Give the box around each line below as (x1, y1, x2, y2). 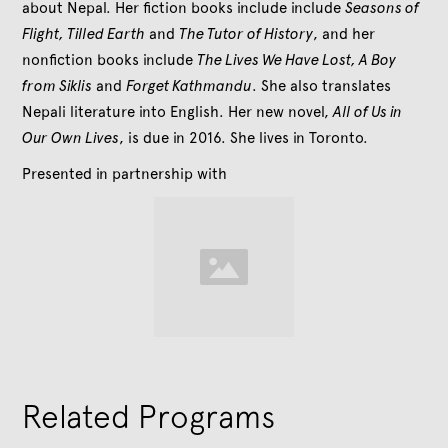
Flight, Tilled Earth (22, 24, 146, 43)
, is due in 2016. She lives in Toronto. (119, 128, 373, 147)
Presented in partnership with (22, 164, 228, 183)
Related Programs (22, 397, 276, 435)
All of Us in (333, 102, 403, 121)
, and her (313, 24, 376, 43)
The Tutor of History (179, 24, 314, 43)
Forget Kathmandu (126, 76, 253, 95)
